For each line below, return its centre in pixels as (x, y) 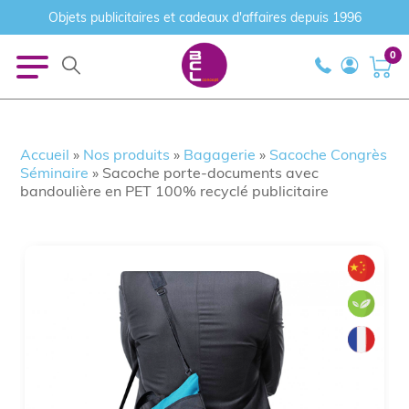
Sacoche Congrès (329, 154)
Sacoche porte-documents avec (211, 173)
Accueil (45, 154)
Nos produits (127, 154)
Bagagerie (220, 154)
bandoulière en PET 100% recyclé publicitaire (175, 191)
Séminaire (55, 173)
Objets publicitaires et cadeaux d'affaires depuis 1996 (204, 17)
